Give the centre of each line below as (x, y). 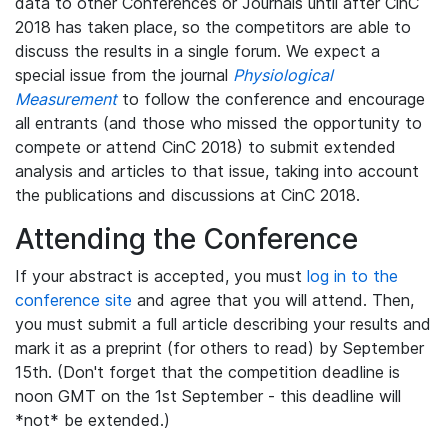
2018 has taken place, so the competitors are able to (213, 26)
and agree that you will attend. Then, (273, 299)
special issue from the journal (124, 74)
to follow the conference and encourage (271, 98)
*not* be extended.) (92, 419)
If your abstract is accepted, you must (161, 275)
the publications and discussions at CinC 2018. (187, 194)
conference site (73, 299)
